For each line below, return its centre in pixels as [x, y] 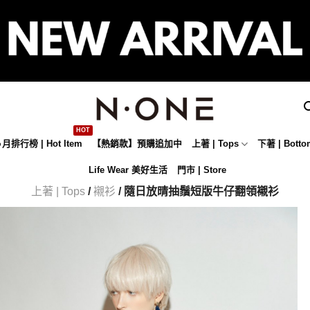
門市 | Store [202, 170]
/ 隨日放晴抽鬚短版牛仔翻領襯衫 [197, 191]
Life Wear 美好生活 [128, 170]
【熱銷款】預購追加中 [137, 144]
